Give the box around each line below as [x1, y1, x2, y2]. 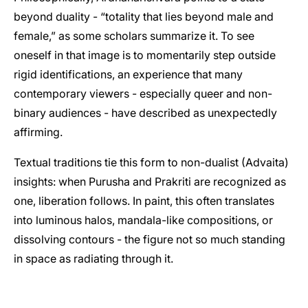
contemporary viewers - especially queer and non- [14, 86, 272, 100]
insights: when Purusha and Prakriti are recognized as [14, 174, 286, 188]
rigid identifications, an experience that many [14, 67, 243, 81]
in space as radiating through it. [14, 251, 173, 265]
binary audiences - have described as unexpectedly [14, 105, 277, 120]
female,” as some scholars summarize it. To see [14, 28, 254, 43]
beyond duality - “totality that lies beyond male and [14, 9, 274, 23]
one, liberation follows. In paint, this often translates [14, 193, 274, 208]
